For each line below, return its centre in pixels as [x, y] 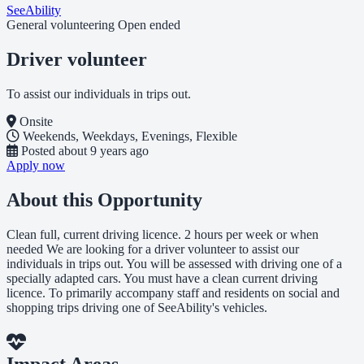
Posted [38, 150]
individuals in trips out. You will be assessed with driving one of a [174, 263]
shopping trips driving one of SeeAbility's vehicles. [137, 307]
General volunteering [61, 25]
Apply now [36, 165]
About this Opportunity [104, 199]
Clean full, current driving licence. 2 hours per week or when [162, 234]
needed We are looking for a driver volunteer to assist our [153, 249]
